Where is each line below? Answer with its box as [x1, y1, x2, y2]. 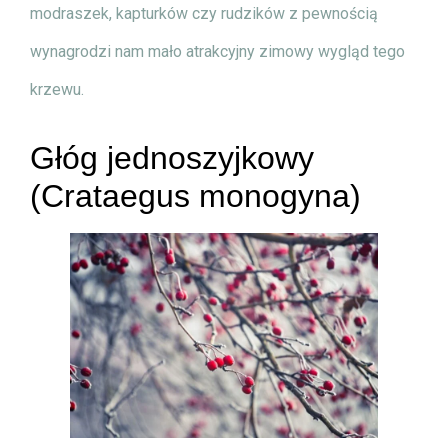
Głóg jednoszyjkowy [30, 139, 314, 176]
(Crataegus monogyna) [30, 177, 361, 214]
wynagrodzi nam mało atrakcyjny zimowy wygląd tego [30, 41, 405, 61]
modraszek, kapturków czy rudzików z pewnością [30, 3, 378, 23]
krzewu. [30, 79, 84, 99]
